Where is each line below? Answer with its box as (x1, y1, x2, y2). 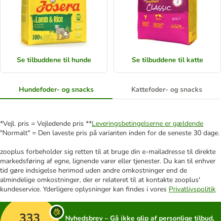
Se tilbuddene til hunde (16, 55, 91, 65)
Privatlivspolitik (169, 184, 216, 194)
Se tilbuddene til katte (131, 55, 203, 65)
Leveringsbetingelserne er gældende (92, 119, 203, 129)
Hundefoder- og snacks (19, 85, 94, 95)
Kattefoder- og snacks (131, 85, 202, 95)
